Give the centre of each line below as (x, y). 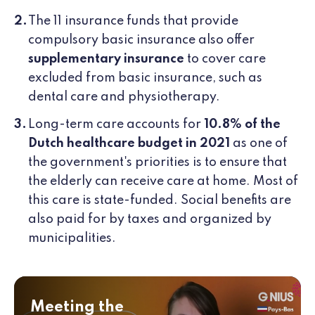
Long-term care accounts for (116, 125)
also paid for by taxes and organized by (150, 220)
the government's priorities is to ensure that (157, 163)
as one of (259, 144)
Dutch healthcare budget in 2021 (129, 144)
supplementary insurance (106, 59)
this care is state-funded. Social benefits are (160, 201)
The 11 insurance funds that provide (133, 21)
